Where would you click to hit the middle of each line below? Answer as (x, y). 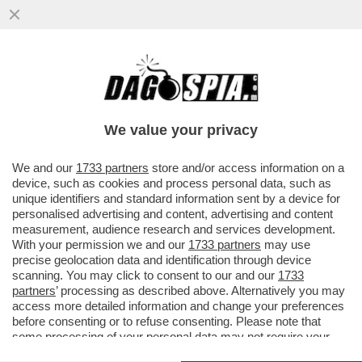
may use (286, 244)
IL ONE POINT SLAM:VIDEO (115, 115)
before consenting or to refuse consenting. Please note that (166, 321)
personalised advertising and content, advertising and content (173, 214)
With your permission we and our (100, 244)
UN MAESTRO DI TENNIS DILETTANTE (155, 81)
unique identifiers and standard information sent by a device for (176, 198)
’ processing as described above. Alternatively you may (200, 290)
